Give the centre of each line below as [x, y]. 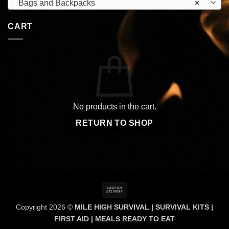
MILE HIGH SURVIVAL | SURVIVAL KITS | [144, 207]
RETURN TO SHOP [114, 123]
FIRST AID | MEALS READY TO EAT [114, 219]
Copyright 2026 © [45, 207]
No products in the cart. [114, 106]
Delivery [137, 212]
